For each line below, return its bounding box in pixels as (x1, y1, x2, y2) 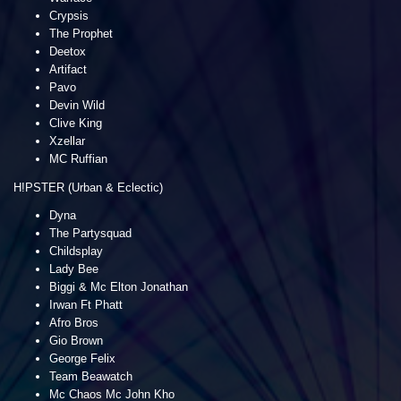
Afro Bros (49, 315, 98, 329)
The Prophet (49, 26, 113, 40)
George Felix (49, 351, 115, 365)
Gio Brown (49, 333, 103, 347)
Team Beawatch (49, 369, 132, 383)
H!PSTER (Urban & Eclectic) (13, 180, 163, 194)
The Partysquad (49, 226, 132, 240)
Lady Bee (49, 261, 98, 276)
